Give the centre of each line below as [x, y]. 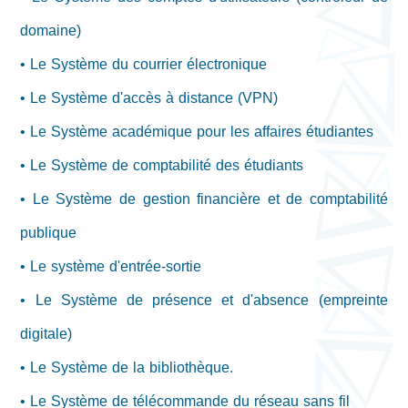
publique [51, 233]
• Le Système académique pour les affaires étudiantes [197, 132]
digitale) [46, 334]
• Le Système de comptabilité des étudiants [162, 166]
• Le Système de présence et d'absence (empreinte [204, 301]
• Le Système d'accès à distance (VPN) [149, 98]
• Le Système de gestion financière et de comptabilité [204, 199]
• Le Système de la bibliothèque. [127, 368]
